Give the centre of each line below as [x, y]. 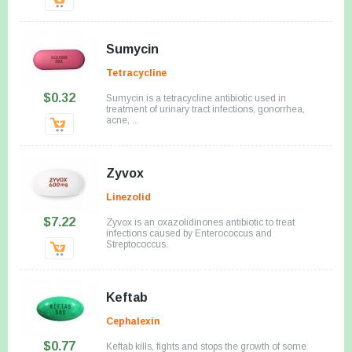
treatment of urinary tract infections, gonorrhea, [205, 109]
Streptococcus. [137, 244]
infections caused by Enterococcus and [189, 233]
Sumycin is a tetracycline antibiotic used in [196, 98]
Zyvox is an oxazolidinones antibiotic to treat [200, 222]
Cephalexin [133, 321]
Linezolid [128, 197]
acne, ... [123, 120]
